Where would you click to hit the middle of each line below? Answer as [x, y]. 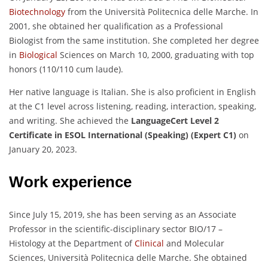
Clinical [149, 243]
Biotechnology [37, 12]
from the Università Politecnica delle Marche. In [162, 12]
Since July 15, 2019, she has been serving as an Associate [123, 215]
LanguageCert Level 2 [175, 121]
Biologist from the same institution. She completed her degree [134, 41]
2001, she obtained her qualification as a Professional [116, 26]
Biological [38, 55]
